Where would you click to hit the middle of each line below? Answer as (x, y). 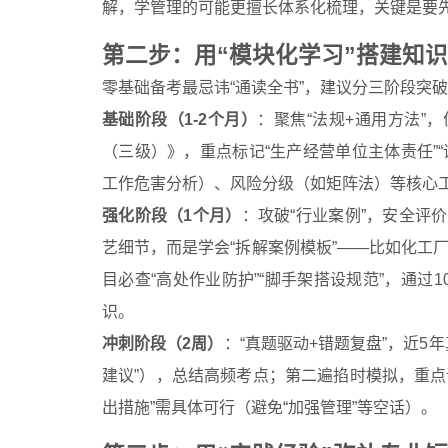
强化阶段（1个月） (172, 215)
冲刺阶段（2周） (163, 343)
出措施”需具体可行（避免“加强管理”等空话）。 (269, 407)
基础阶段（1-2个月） (180, 119)
